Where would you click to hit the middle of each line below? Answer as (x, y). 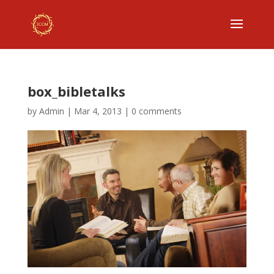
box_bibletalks (76, 91)
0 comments (156, 111)
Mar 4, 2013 (98, 111)
